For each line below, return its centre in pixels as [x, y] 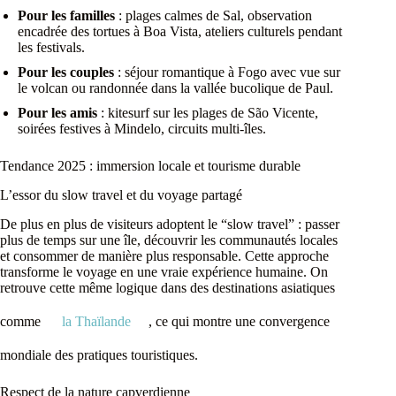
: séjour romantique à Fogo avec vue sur [227, 72]
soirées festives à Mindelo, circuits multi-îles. [142, 128]
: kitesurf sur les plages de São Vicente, [208, 112]
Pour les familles [66, 15]
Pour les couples [66, 72]
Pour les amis [57, 112]
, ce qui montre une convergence [239, 321]
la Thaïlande [96, 321]
